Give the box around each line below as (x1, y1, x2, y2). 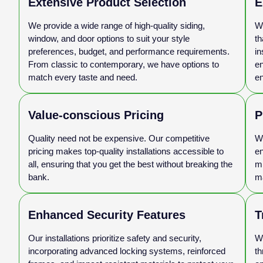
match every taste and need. (28, 72, 137, 82)
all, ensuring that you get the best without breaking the (28, 159, 232, 169)
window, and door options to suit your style (28, 33, 190, 43)
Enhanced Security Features (28, 208, 186, 221)
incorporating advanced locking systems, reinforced (28, 245, 225, 256)
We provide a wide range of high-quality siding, (28, 20, 205, 31)
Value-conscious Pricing (28, 108, 164, 122)
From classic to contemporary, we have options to (28, 59, 219, 69)
